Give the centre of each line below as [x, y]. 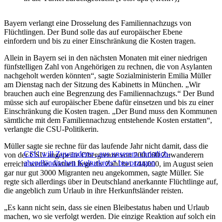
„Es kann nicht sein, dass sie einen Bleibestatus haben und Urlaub [107, 208]
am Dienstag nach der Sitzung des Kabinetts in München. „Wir [102, 85]
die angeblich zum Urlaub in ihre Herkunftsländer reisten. [94, 191]
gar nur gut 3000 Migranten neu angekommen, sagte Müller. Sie [104, 173]
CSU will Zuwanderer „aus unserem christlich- [97, 154]
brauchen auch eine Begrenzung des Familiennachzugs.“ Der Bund [109, 94]
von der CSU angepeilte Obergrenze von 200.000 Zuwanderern [104, 155]
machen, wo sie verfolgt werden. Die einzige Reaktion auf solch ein [110, 217]
